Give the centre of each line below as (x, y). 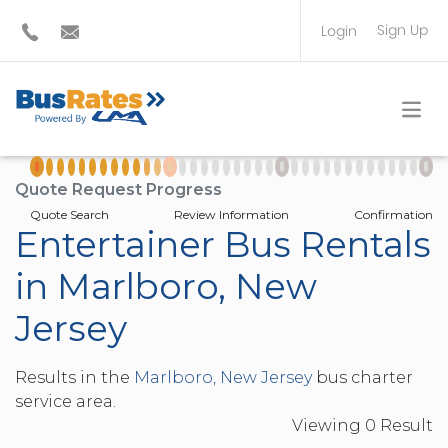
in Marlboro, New (166, 286)
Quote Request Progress (118, 189)
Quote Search (69, 214)
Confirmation (393, 214)
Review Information (231, 214)
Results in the (74, 377)
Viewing (328, 425)
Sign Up (402, 30)
